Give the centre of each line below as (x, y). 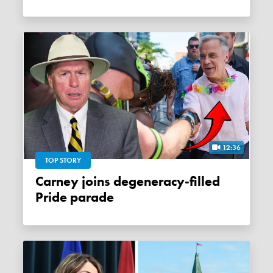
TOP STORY (63, 160)
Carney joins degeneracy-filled (40, 181)
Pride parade (75, 197)
